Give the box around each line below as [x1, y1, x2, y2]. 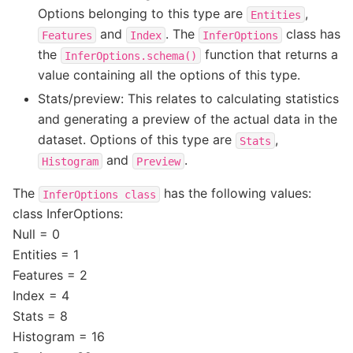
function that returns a [201, 46, 338, 63]
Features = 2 [13, 267, 87, 284]
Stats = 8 [13, 308, 68, 325]
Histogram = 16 [13, 329, 105, 345]
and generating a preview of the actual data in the [38, 111, 337, 128]
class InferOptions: [13, 206, 123, 222]
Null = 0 [13, 226, 60, 243]
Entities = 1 [13, 247, 79, 263]
